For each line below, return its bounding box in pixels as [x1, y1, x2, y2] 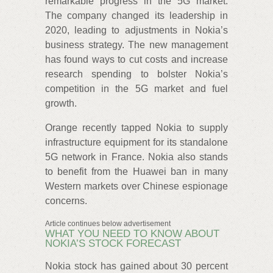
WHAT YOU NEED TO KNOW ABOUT [45, 228, 219, 239]
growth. [45, 98, 77, 108]
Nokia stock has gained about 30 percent [45, 260, 228, 271]
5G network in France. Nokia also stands [45, 152, 228, 162]
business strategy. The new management [45, 40, 228, 50]
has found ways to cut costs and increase [45, 54, 228, 65]
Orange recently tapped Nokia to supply [45, 122, 228, 133]
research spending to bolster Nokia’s [45, 69, 228, 79]
